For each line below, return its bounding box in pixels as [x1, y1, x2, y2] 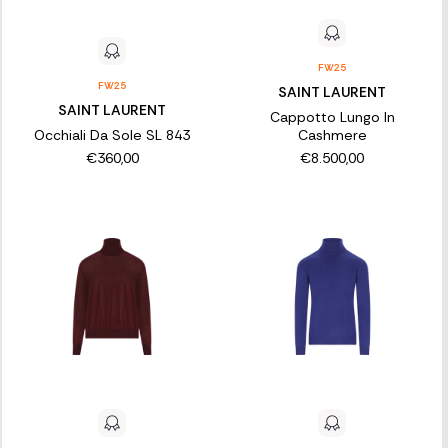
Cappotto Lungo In [269, 107, 395, 126]
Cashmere [297, 125, 367, 144]
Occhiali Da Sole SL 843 [34, 125, 191, 144]
